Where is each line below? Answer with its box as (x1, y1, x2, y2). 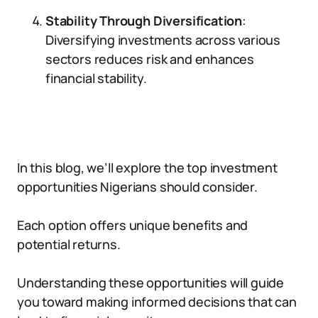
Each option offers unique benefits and (17, 216, 248, 234)
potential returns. (17, 236, 121, 253)
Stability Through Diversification (45, 12, 243, 29)
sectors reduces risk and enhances (45, 50, 255, 67)
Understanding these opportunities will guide (17, 274, 285, 291)
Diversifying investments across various (45, 31, 280, 48)
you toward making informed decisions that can (17, 293, 297, 310)
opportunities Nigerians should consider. (17, 178, 258, 195)
